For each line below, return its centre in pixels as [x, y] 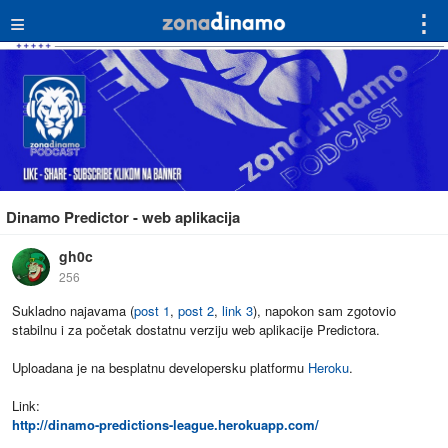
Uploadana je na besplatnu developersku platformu [160, 368]
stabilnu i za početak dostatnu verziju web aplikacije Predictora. [196, 330]
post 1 [152, 311]
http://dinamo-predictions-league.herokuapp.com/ [165, 425]
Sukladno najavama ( [73, 311]
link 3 [237, 311]
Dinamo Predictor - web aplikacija [123, 217]
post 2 [196, 311]
